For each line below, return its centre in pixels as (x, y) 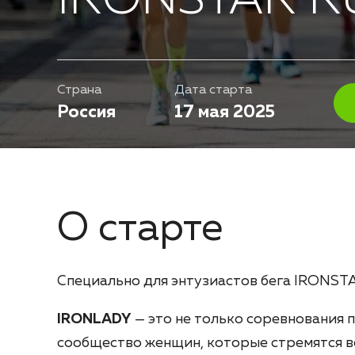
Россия (86, 113)
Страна (79, 91)
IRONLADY (94, 320)
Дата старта (213, 91)
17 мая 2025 (225, 113)
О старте (140, 229)
